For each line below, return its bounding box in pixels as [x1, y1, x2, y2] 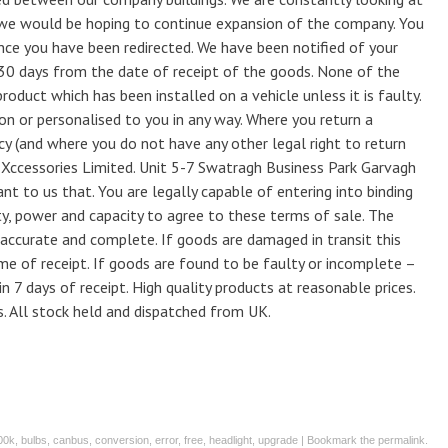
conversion [95, 434, 149, 446]
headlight [209, 434, 252, 446]
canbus [53, 434, 89, 446]
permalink [378, 434, 425, 446]
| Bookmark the [298, 434, 378, 446]
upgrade [258, 434, 298, 446]
